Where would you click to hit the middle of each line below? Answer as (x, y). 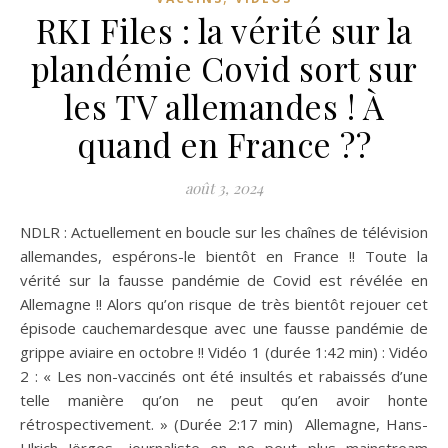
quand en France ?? (224, 143)
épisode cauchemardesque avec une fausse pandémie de (224, 327)
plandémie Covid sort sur (224, 67)
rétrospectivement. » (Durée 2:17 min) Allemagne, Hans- (224, 423)
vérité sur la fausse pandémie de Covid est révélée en (224, 279)
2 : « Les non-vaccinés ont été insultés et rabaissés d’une (224, 375)
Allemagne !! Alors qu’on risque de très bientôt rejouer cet (224, 303)
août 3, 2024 (224, 187)
